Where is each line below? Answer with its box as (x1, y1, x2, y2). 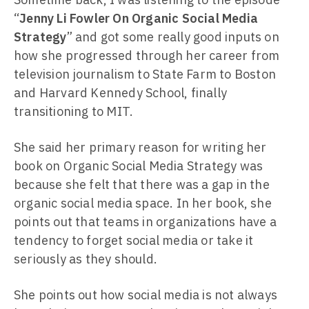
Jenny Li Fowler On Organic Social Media (19, 10, 259, 26)
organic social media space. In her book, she (14, 195, 272, 211)
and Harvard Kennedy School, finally (14, 85, 228, 101)
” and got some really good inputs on (66, 29, 279, 45)
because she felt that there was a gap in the (14, 177, 270, 192)
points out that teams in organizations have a (14, 214, 277, 230)
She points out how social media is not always (14, 287, 278, 303)
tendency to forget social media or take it (14, 232, 254, 248)
